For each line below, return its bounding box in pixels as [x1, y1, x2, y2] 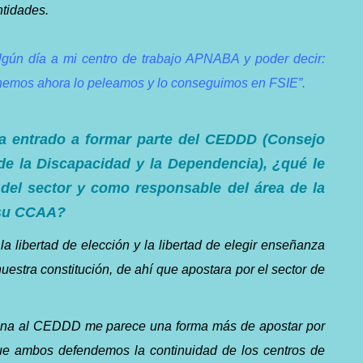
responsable [135, 179, 222, 196]
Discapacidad [36, 155, 131, 172]
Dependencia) [167, 155, 263, 172]
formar [84, 130, 131, 147]
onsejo [277, 130, 325, 147]
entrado [11, 130, 66, 147]
